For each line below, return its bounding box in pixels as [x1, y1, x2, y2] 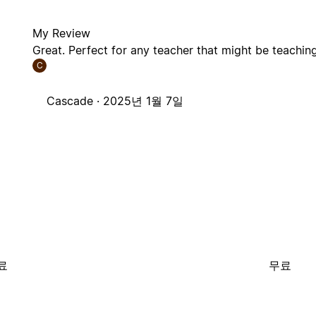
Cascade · [47, 94, 104, 109]
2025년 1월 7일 [103, 94, 184, 109]
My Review [32, 26, 91, 41]
